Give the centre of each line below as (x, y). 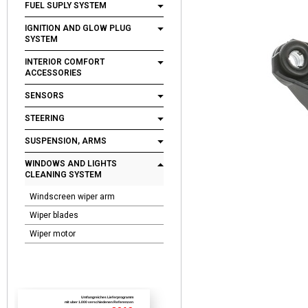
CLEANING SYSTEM (63, 175)
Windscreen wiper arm (72, 197)
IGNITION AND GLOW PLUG (78, 28)
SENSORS (44, 96)
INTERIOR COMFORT (65, 62)
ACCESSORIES (53, 73)
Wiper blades (54, 215)
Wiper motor (53, 234)
